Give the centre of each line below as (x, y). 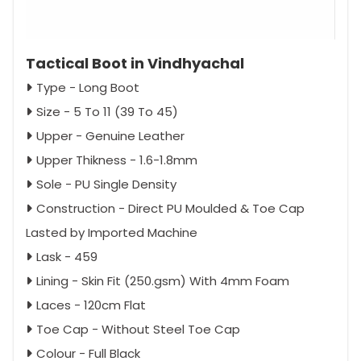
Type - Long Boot (88, 87)
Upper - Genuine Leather (110, 135)
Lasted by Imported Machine (112, 232)
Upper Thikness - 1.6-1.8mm (117, 160)
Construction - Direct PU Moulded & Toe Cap (170, 208)
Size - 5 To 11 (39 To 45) (107, 111)
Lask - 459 (67, 256)
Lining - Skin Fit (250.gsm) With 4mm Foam (163, 280)
